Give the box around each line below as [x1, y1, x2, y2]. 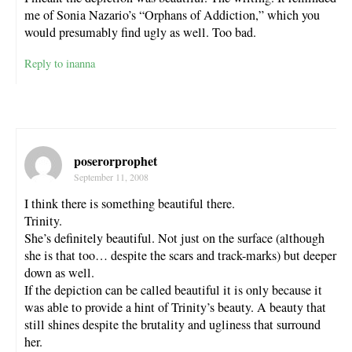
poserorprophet [74, 151, 157, 170]
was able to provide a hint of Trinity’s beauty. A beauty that [24, 298, 326, 316]
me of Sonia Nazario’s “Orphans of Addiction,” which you [24, 6, 320, 24]
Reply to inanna [24, 55, 95, 71]
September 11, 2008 [74, 170, 148, 183]
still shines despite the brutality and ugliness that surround [24, 315, 321, 333]
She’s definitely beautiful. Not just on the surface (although [24, 229, 324, 247]
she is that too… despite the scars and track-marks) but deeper [24, 246, 336, 264]
